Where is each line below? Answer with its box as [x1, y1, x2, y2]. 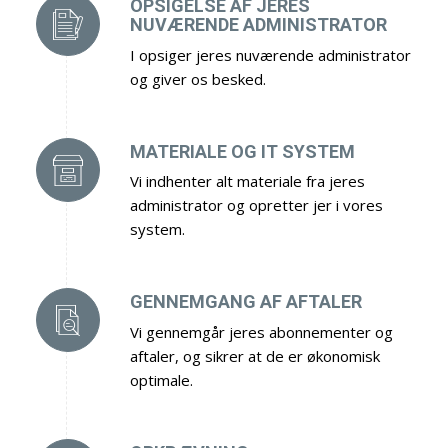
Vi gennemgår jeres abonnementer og [129, 321, 393, 342]
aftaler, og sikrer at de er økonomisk [129, 345, 380, 366]
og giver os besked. [129, 68, 266, 89]
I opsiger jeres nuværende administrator [129, 44, 411, 65]
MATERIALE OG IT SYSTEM [129, 140, 355, 162]
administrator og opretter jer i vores [129, 195, 383, 216]
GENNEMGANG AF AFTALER [129, 291, 362, 313]
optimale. [129, 369, 193, 390]
